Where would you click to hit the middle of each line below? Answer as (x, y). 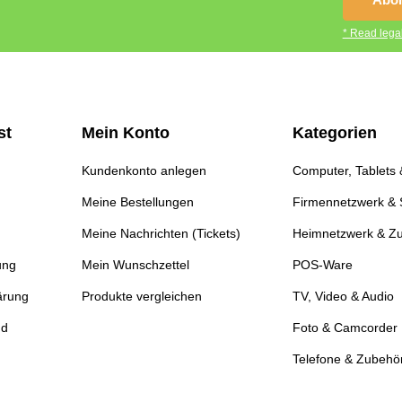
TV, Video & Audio (343, 297)
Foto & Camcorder (345, 328)
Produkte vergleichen (141, 297)
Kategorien (334, 133)
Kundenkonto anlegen (144, 171)
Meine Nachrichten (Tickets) (161, 234)
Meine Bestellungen (137, 202)
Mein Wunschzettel (135, 265)
